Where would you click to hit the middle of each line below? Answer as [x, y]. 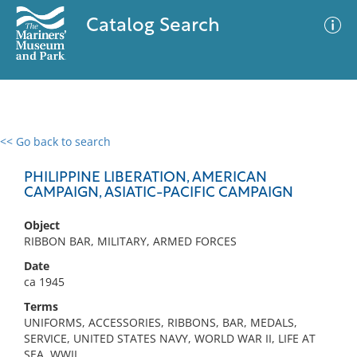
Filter [321, 157]
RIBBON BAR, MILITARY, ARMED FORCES [130, 241]
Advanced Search [236, 155]
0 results [35, 151]
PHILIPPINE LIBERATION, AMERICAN [145, 178]
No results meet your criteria [176, 239]
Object [42, 225]
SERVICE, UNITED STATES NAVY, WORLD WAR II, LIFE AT [170, 338]
